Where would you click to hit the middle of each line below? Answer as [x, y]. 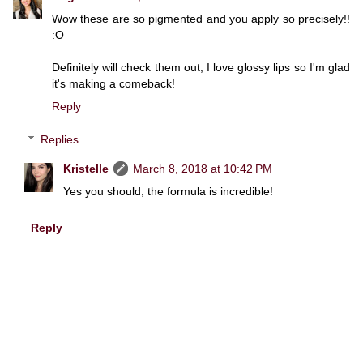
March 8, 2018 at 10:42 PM [203, 169]
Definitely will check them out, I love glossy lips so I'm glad [201, 67]
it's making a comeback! [113, 83]
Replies [60, 140]
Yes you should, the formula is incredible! [169, 192]
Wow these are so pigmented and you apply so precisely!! [201, 18]
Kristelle [86, 169]
